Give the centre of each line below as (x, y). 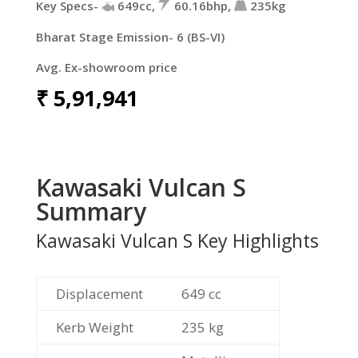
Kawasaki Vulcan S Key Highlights (177, 240)
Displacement (99, 293)
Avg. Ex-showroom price (106, 67)
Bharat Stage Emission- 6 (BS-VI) (130, 36)
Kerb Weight (94, 327)
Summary (91, 211)
